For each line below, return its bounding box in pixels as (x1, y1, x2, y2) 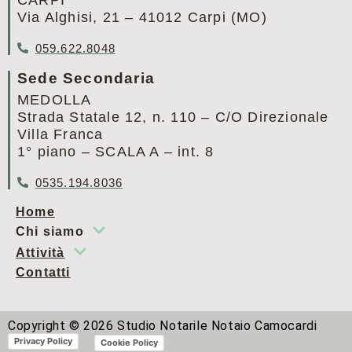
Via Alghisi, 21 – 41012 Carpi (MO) (17, 9, 267, 25)
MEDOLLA (17, 91, 92, 108)
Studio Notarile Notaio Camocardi (113, 317, 317, 333)
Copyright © (8, 317, 84, 333)
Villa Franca (17, 126, 104, 142)
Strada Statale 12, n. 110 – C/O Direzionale (17, 108, 329, 125)
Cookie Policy (101, 336, 158, 348)
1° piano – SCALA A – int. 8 (17, 143, 214, 159)
